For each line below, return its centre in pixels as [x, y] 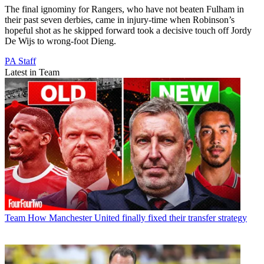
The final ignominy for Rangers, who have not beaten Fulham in [124, 9]
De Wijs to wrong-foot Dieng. [60, 41]
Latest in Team [32, 72]
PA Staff [20, 61]
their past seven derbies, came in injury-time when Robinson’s [120, 19]
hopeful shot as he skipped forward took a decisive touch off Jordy [128, 30]
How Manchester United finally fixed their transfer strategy [137, 217]
